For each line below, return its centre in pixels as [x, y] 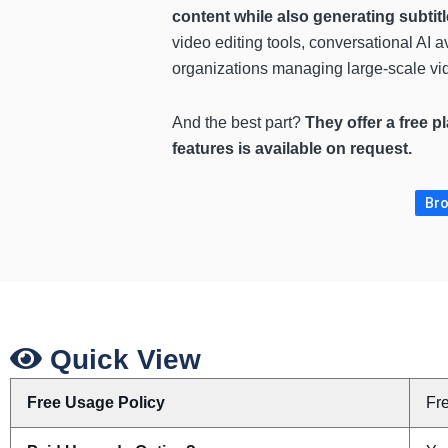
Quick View [121, 359]
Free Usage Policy [96, 402]
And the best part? [238, 122]
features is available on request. [292, 148]
